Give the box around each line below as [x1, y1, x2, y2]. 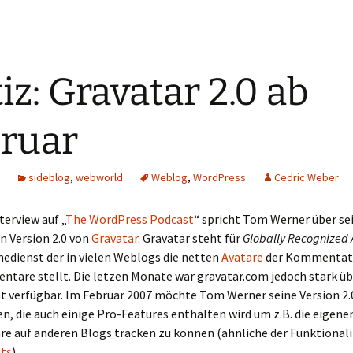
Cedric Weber [274, 170, 339, 184]
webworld [76, 170, 123, 184]
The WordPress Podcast [65, 211, 194, 227]
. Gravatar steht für [138, 230, 243, 246]
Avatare [221, 249, 263, 265]
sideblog [28, 170, 70, 184]
